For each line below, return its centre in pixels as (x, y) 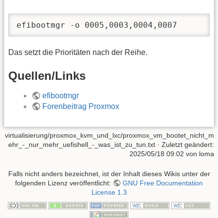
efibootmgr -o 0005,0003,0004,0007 (97, 25)
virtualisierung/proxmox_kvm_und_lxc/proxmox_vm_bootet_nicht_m (109, 135)
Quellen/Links (47, 75)
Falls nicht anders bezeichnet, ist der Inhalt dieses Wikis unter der (109, 174)
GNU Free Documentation (163, 183)
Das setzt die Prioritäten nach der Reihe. (78, 53)
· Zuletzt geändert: (185, 145)
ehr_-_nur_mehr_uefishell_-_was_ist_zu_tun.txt (82, 145)
